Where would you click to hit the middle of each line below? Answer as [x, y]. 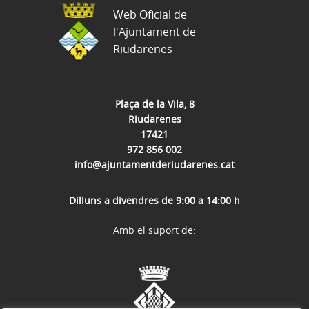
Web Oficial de [150, 14]
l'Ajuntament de [154, 31]
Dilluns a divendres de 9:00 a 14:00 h [154, 200]
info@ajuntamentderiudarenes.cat [154, 164]
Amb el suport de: [154, 230]
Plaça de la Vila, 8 [154, 103]
